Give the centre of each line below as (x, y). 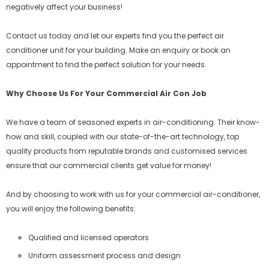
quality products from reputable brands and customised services (127, 151)
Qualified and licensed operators (89, 237)
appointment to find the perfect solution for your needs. (106, 65)
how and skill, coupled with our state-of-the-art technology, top (122, 137)
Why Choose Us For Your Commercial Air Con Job (106, 93)
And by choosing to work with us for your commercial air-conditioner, (133, 194)
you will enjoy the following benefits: (71, 209)
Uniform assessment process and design (104, 255)
